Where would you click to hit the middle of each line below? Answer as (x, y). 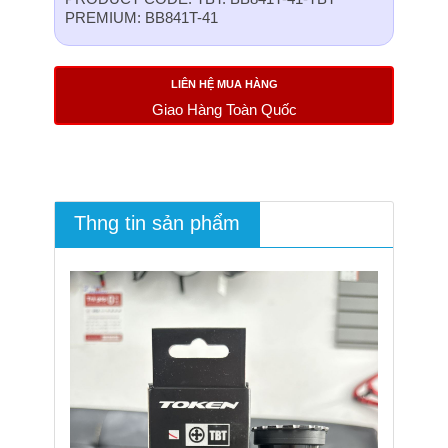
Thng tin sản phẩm (157, 223)
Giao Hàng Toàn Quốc (224, 110)
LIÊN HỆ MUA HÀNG (224, 84)
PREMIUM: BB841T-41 (141, 18)
